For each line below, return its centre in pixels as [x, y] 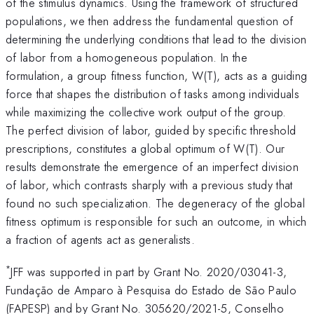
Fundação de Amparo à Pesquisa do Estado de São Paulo [151, 291]
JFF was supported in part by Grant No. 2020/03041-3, [149, 272]
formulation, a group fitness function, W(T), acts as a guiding [157, 75]
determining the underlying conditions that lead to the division [156, 39]
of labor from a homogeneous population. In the [127, 57]
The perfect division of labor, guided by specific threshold [151, 130]
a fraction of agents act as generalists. [101, 239]
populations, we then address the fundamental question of [150, 21]
